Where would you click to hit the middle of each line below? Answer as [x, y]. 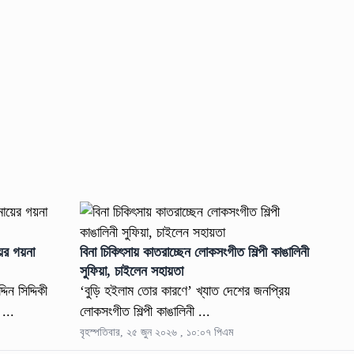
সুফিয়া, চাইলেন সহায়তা [132, 271]
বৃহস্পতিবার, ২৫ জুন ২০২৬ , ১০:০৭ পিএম [157, 333]
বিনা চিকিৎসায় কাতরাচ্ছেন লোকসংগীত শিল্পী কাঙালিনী [195, 252]
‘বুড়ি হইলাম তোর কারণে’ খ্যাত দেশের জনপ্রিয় [185, 291]
